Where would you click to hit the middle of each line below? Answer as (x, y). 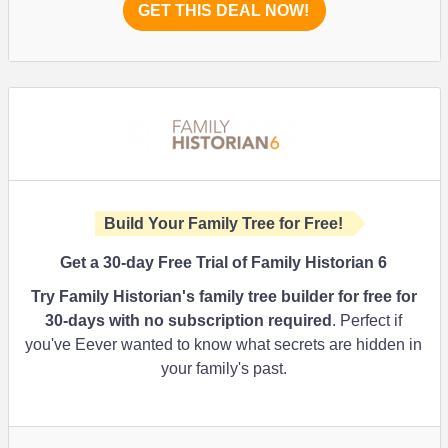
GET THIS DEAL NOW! (224, 10)
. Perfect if (367, 320)
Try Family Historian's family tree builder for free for (224, 296)
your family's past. (224, 368)
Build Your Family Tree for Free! (224, 223)
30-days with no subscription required (189, 320)
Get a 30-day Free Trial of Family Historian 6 (224, 262)
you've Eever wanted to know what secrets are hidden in (224, 344)
